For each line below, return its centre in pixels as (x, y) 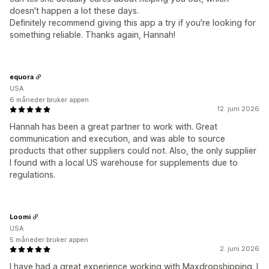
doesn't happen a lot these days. (74, 11)
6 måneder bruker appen (49, 100)
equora (22, 77)
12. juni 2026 (238, 109)
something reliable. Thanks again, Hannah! (92, 35)
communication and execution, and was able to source (117, 138)
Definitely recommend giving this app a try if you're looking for (133, 23)
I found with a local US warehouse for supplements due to (124, 162)
